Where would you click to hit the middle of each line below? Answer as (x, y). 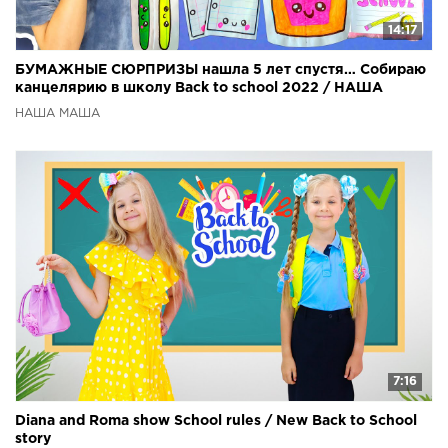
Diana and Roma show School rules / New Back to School (216, 421)
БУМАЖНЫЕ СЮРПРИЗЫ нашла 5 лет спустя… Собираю (220, 69)
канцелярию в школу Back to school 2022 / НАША (199, 87)
